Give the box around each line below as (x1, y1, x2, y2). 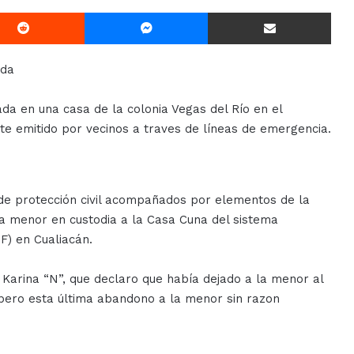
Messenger (207, 6, 262, 18)
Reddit (84, 6, 117, 18)
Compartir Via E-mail (330, 6, 352, 18)
